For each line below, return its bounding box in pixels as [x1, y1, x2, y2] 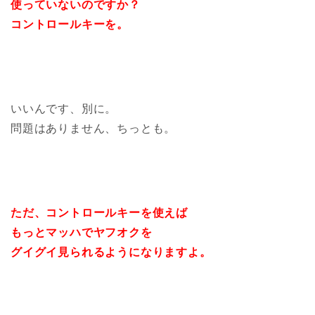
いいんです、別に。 [11, 102, 117, 115]
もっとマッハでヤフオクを [11, 226, 153, 238]
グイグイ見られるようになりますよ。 [11, 245, 212, 258]
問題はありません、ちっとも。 [11, 122, 176, 134]
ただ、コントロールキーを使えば [11, 206, 188, 219]
